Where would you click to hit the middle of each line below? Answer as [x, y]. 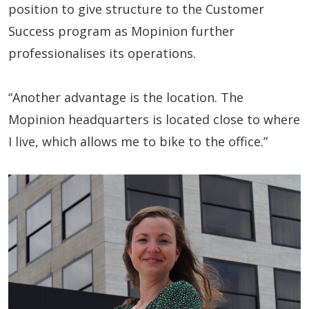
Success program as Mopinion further [121, 31]
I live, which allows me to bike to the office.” [138, 142]
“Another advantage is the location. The [126, 98]
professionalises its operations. [102, 53]
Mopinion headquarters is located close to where [154, 120]
